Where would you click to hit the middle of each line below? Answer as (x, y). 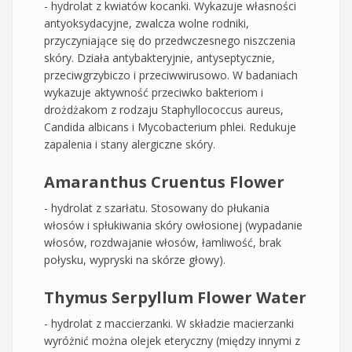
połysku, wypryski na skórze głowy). (135, 259)
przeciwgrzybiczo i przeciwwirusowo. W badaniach (171, 75)
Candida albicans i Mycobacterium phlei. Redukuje (170, 126)
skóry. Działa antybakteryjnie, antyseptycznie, (159, 57)
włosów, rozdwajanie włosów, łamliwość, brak (163, 242)
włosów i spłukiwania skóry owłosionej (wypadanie (173, 225)
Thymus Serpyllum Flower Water (175, 297)
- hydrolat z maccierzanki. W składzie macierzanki (169, 323)
